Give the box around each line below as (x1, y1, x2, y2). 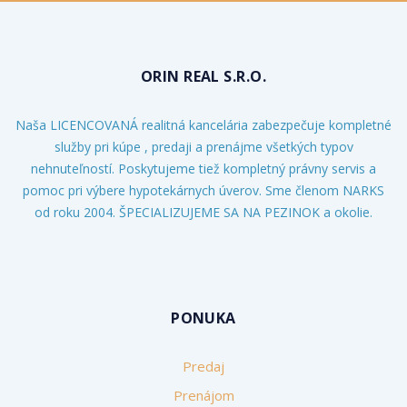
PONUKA (171, 308, 236, 329)
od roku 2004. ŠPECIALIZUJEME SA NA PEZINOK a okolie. (35, 203, 372, 222)
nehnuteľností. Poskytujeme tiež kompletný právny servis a (31, 160, 376, 178)
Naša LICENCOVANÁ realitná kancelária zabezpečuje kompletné (15, 116, 392, 134)
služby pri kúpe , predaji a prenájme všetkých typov (54, 138, 353, 156)
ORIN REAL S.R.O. (140, 66, 267, 87)
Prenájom (173, 386, 234, 405)
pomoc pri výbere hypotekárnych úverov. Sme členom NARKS (23, 182, 384, 200)
